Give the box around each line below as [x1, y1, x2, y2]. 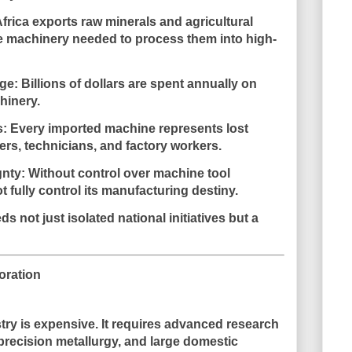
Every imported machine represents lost [7, 121, 248, 135]
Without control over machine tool [25, 166, 230, 180]
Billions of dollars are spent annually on [18, 76, 257, 90]
